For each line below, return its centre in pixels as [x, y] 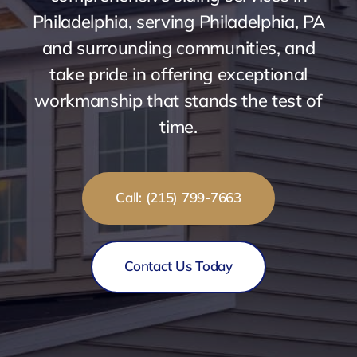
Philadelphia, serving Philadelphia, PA [178, 22]
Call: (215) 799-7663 [178, 198]
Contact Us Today [178, 266]
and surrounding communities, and [178, 48]
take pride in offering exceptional [178, 75]
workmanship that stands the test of [178, 101]
